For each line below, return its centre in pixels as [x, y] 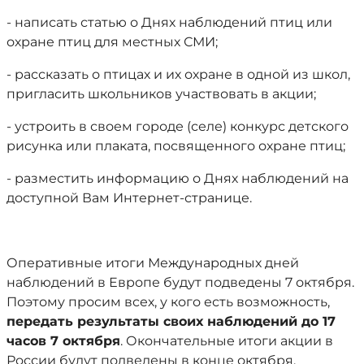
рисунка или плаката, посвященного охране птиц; [176, 146]
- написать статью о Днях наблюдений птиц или [169, 22]
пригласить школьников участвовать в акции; [161, 94]
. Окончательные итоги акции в [227, 341]
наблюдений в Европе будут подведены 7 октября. [180, 282]
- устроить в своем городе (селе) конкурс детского [178, 126]
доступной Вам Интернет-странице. [129, 198]
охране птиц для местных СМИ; [112, 42]
